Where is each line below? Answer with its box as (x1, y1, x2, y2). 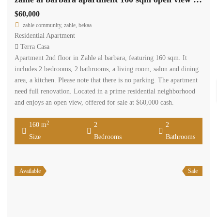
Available (19, 168, 41, 175)
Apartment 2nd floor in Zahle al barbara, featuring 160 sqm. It (15, 54, 187, 62)
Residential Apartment (15, 32, 75, 40)
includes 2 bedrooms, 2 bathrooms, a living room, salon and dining (15, 65, 199, 73)
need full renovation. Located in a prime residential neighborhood (15, 88, 195, 95)
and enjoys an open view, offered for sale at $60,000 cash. (15, 99, 174, 107)
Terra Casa (20, 43, 49, 51)
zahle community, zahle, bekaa (23, 22, 92, 29)
